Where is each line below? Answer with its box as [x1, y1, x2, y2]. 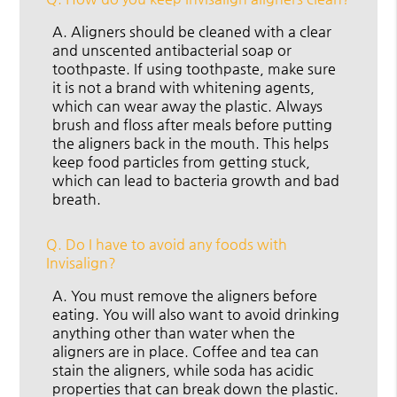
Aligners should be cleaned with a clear [67, 23, 332, 41]
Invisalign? [46, 254, 117, 272]
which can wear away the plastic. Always [52, 97, 323, 115]
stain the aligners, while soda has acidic [52, 362, 315, 379]
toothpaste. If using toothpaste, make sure [52, 60, 337, 78]
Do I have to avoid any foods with [62, 236, 288, 253]
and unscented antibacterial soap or [52, 42, 292, 59]
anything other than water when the [52, 324, 296, 342]
